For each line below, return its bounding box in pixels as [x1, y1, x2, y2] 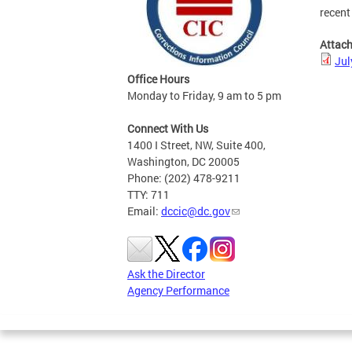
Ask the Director [127, 266, 205, 282]
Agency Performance [127, 283, 229, 299]
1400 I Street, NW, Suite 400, [127, 137, 266, 153]
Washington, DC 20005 [127, 154, 240, 170]
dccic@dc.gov [161, 203, 230, 219]
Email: [127, 203, 161, 219]
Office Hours [127, 71, 189, 87]
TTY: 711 [127, 187, 170, 203]
